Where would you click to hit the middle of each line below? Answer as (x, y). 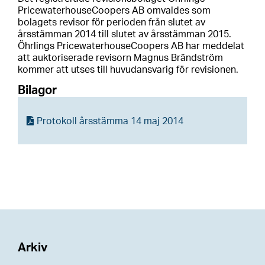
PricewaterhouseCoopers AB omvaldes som (114, 11)
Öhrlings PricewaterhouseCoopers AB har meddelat (131, 46)
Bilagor (37, 90)
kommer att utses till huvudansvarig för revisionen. (128, 70)
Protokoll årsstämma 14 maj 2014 (110, 121)
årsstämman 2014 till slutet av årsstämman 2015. (125, 35)
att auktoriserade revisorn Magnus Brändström (120, 58)
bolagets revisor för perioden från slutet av (112, 23)
